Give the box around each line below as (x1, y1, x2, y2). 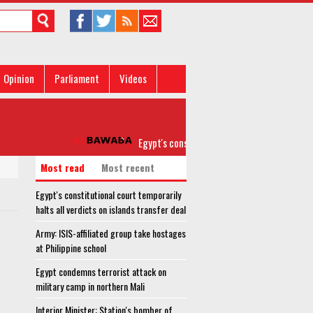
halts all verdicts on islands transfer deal (36, 202, 186, 217)
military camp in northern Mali (36, 279, 145, 293)
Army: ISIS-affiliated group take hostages (36, 226, 186, 240)
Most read (41, 160, 85, 175)
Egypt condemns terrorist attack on (36, 264, 166, 279)
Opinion (3, 71, 34, 86)
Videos (119, 71, 147, 86)
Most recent (101, 160, 154, 175)
